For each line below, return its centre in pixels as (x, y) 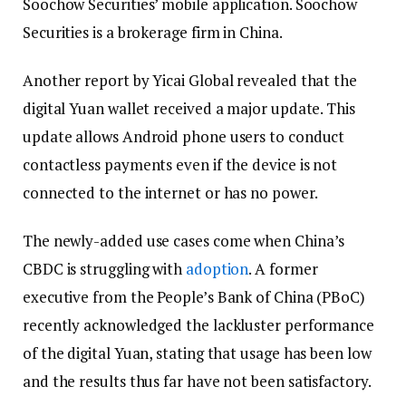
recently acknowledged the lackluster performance (198, 325)
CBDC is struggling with (104, 269)
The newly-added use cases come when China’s (184, 241)
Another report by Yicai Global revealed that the (190, 81)
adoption (217, 269)
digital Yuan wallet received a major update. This (189, 109)
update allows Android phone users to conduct (184, 137)
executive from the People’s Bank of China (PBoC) (194, 297)
